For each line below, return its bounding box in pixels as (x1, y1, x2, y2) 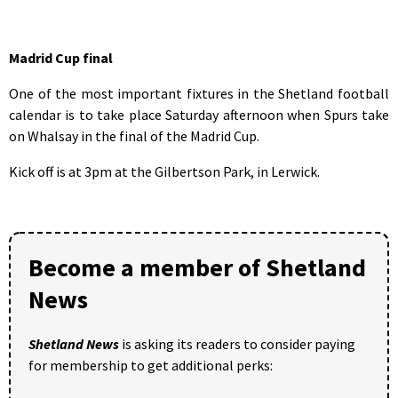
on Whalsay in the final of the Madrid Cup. (9, 126, 259, 145)
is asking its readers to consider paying (119, 334, 355, 353)
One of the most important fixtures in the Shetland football (9, 84, 389, 102)
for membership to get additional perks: (28, 355, 273, 374)
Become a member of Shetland (28, 251, 366, 283)
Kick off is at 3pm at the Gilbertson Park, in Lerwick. (9, 162, 320, 180)
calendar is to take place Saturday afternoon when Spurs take (9, 105, 389, 123)
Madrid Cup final (9, 48, 113, 67)
